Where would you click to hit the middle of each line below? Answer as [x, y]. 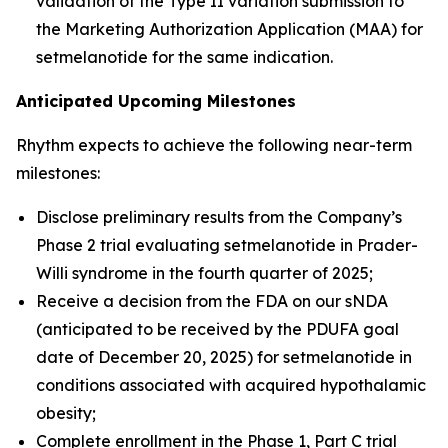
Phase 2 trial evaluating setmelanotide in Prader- [227, 245]
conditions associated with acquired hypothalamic [231, 385]
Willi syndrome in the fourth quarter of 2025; [204, 273]
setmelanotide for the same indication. [184, 57]
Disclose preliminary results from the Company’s [219, 217]
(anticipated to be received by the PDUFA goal [217, 329]
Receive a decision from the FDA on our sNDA [212, 301]
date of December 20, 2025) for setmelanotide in [224, 357]
